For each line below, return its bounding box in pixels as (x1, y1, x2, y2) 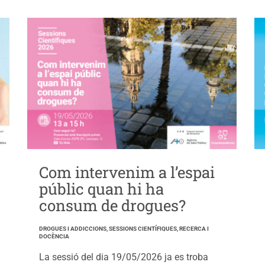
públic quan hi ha (38, 179, 164, 199)
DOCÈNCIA (38, 233, 69, 240)
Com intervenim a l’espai (38, 162, 215, 183)
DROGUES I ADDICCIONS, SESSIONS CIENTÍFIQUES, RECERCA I (38, 225, 209, 232)
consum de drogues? (38, 195, 186, 216)
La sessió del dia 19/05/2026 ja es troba (38, 251, 208, 263)
